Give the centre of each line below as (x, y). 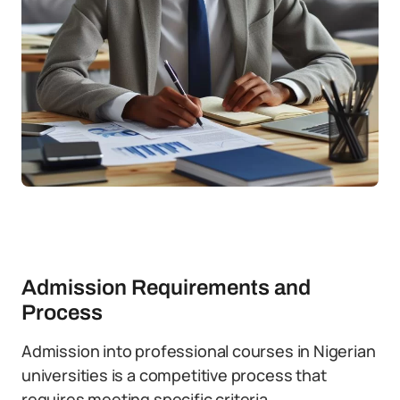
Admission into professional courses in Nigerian (199, 351)
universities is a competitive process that (174, 375)
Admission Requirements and (166, 287)
